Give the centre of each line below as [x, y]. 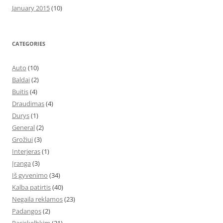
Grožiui [22, 139]
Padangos [27, 211]
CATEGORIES [29, 44]
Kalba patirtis [31, 187]
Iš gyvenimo [30, 175]
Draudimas [28, 104]
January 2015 [31, 8]
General [23, 127]
